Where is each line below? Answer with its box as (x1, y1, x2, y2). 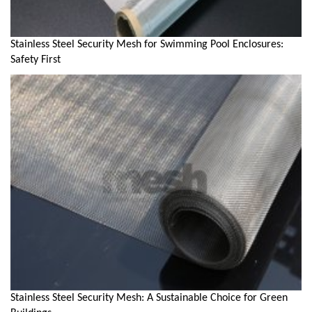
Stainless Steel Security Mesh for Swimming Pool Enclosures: (10, 38, 283, 50)
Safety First (10, 54, 61, 65)
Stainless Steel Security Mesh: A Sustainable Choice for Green (10, 292, 288, 304)
